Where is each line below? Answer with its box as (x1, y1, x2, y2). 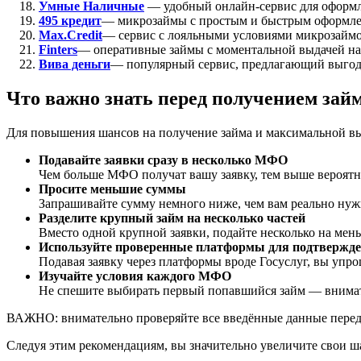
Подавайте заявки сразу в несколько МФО (39, 152, 288, 167)
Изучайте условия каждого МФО (39, 268, 231, 283)
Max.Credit (39, 27, 102, 42)
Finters (39, 42, 77, 56)
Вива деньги (39, 56, 110, 71)
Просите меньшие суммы (39, 181, 186, 196)
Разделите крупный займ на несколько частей (39, 210, 305, 225)
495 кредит (39, 13, 102, 27)
